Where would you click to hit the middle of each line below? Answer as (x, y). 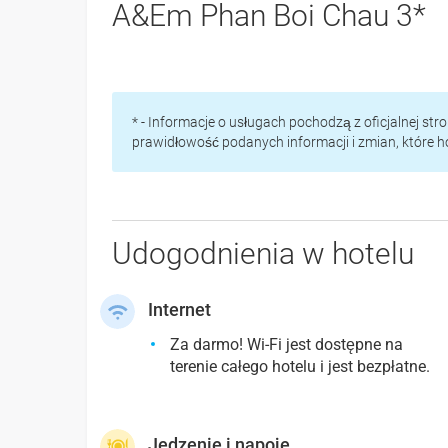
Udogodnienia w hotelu (263, 254)
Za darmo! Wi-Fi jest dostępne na (287, 345)
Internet (180, 310)
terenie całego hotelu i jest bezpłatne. (300, 367)
